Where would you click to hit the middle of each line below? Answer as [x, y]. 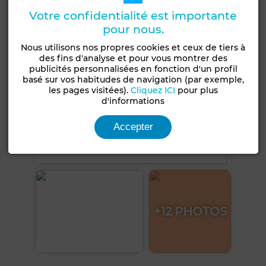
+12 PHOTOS [190, 212]
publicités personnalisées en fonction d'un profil [133, 69]
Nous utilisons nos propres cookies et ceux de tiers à [133, 47]
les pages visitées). [89, 90]
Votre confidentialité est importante [133, 15]
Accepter [133, 126]
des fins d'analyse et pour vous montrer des [133, 58]
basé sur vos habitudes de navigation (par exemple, [133, 79]
